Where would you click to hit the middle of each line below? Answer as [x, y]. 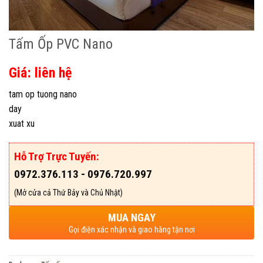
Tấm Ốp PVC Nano [61, 44]
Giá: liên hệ [40, 73]
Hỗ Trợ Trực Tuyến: [57, 157]
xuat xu [22, 123]
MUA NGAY [131, 218]
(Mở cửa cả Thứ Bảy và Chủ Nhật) [68, 193]
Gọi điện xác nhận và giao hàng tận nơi [131, 230]
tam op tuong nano [43, 94]
